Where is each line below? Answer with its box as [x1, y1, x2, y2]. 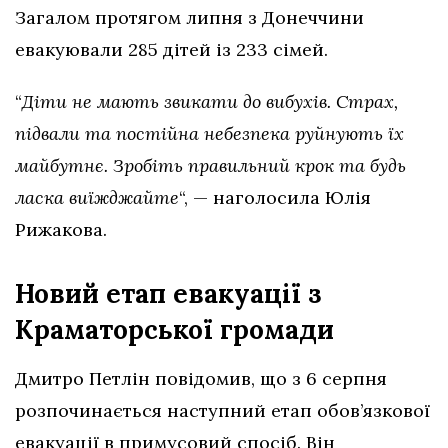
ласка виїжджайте [15, 186, 179, 210]
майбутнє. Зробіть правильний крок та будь [15, 154, 406, 178]
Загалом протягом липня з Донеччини [15, 6, 364, 30]
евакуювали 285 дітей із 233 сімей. [15, 38, 328, 62]
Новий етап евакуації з [15, 277, 322, 311]
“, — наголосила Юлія [179, 186, 371, 210]
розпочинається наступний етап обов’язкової [15, 399, 430, 423]
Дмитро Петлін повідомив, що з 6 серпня [15, 367, 387, 391]
